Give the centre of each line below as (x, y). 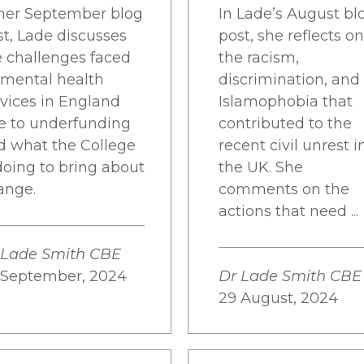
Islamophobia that (286, 102)
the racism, (259, 58)
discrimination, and (289, 80)
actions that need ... (288, 211)
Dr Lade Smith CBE (290, 276)
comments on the (284, 189)
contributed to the (285, 123)
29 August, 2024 (278, 298)
